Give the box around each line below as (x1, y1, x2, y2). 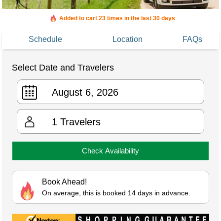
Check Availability (82, 147, 139, 155)
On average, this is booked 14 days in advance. (42, 189, 190, 197)
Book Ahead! (42, 178, 87, 186)
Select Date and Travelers (12, 63, 114, 73)
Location (112, 35, 143, 44)
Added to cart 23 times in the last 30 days (59, 15, 175, 22)
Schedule (29, 35, 62, 44)
